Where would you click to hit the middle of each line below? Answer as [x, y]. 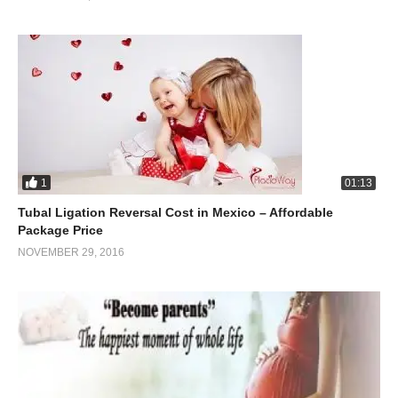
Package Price [60, 231]
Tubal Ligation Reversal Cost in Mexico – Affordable [175, 213]
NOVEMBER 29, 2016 [71, 253]
